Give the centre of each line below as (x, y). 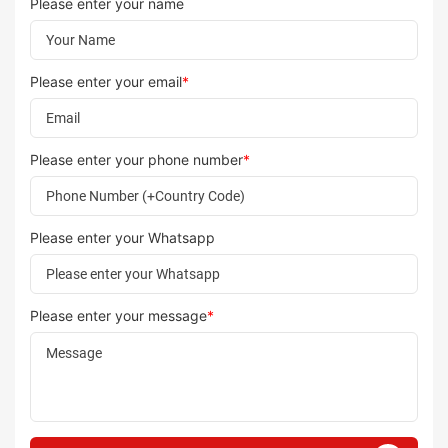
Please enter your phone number (136, 159)
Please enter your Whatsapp (122, 237)
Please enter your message (118, 315)
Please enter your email (106, 81)
